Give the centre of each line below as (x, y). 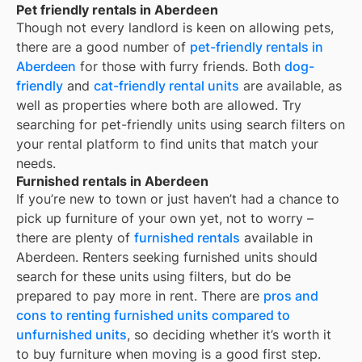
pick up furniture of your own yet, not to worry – (165, 219)
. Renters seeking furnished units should (196, 257)
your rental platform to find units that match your (167, 144)
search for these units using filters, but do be (154, 277)
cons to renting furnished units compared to (153, 316)
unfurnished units (72, 335)
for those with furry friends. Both (180, 67)
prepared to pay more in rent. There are (140, 296)
